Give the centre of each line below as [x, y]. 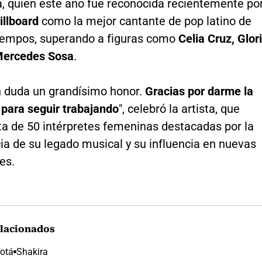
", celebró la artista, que [179, 109]
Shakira [32, 252]
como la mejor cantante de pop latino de [146, 21]
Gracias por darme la [199, 92]
